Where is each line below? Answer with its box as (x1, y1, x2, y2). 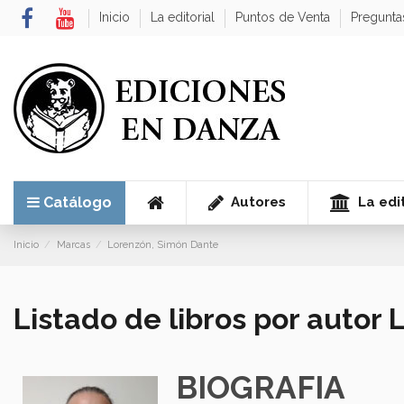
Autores (227, 194, 286, 211)
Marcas (56, 239, 90, 252)
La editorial (151, 10, 219, 24)
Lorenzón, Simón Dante (107, 239, 219, 252)
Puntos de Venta (235, 10, 335, 24)
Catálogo (43, 194, 112, 212)
